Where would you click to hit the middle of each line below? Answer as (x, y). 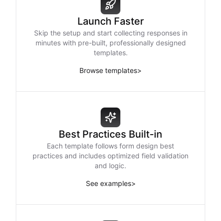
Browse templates (108, 70)
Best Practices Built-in (110, 134)
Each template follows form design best (110, 146)
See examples (108, 183)
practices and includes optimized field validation (110, 156)
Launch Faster (110, 21)
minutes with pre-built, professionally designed (110, 43)
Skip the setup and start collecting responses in (110, 33)
